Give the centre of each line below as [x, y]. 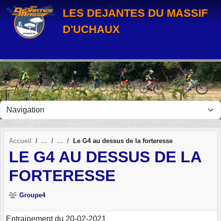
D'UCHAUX [91, 29]
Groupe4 [32, 195]
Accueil [20, 141]
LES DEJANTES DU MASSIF [135, 13]
